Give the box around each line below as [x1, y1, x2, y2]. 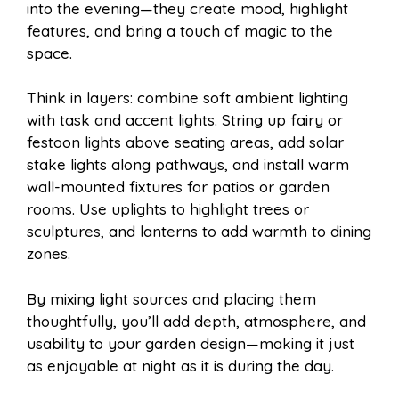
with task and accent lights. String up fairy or [27, 110, 343, 130]
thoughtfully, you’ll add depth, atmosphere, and [27, 311, 366, 330]
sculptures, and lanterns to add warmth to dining [27, 222, 371, 241]
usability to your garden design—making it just [27, 333, 354, 353]
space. [27, 43, 72, 62]
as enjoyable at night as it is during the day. [27, 355, 334, 375]
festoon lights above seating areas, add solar [27, 133, 344, 152]
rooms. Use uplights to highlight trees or [27, 199, 309, 219]
